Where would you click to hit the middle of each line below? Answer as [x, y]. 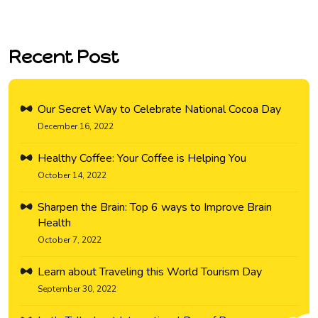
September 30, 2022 [77, 289]
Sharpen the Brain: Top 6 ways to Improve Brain [155, 208]
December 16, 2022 [76, 127]
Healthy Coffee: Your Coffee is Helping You [142, 159]
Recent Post [64, 57]
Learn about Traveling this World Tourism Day [150, 272]
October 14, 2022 [72, 176]
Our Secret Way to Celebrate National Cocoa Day [159, 110]
